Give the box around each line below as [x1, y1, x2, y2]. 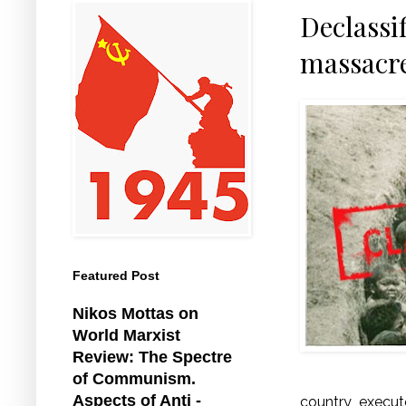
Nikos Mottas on [72, 304, 198, 323]
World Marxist [72, 325, 180, 344]
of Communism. [72, 369, 196, 388]
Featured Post [72, 267, 159, 283]
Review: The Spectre [72, 347, 232, 366]
